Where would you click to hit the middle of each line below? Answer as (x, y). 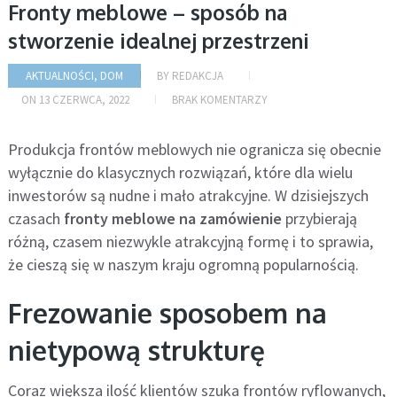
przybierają (319, 219)
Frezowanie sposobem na (167, 313)
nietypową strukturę (136, 350)
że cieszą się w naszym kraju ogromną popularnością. (183, 265)
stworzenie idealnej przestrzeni (158, 41)
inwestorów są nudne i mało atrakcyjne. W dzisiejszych (188, 196)
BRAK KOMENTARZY (219, 100)
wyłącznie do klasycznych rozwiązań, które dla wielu (180, 173)
